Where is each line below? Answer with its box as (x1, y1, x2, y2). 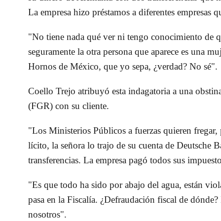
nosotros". (28, 209, 67, 220)
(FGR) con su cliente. (28, 101, 110, 111)
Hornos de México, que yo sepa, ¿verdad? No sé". (28, 61, 218, 72)
